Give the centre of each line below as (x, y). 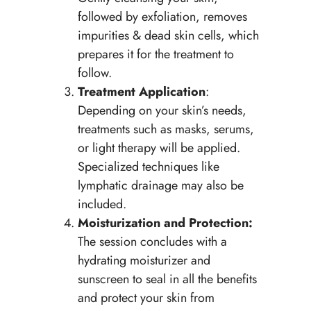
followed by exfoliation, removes (162, 16)
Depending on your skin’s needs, (162, 110)
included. (102, 204)
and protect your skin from (146, 297)
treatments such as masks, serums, (166, 129)
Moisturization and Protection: (165, 222)
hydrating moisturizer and (144, 260)
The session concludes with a (152, 241)
